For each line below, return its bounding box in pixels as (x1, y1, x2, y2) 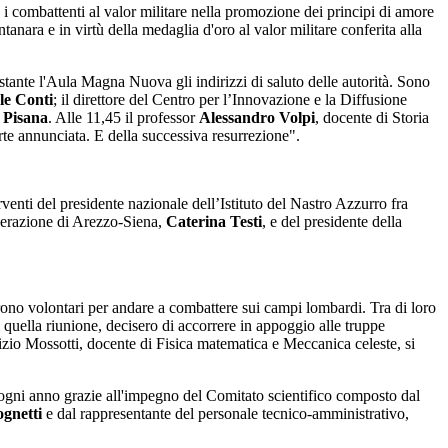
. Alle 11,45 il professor (48, 109, 199, 127)
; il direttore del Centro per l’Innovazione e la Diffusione (53, 91, 407, 109)
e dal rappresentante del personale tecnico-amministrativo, (42, 405, 409, 423)
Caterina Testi (166, 213, 262, 231)
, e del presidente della (262, 213, 402, 231)
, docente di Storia (315, 109, 429, 127)
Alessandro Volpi (199, 109, 315, 127)
